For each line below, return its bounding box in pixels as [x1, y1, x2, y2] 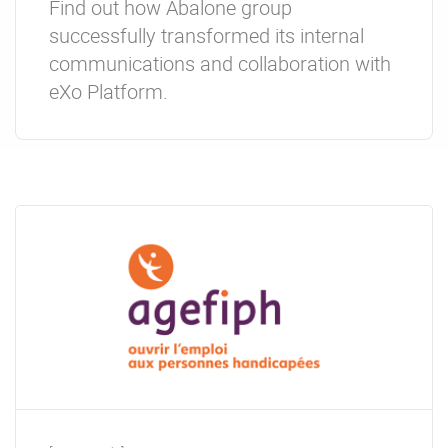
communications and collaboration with [49, 50, 391, 77]
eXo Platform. [49, 78, 168, 105]
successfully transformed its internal [49, 22, 364, 49]
